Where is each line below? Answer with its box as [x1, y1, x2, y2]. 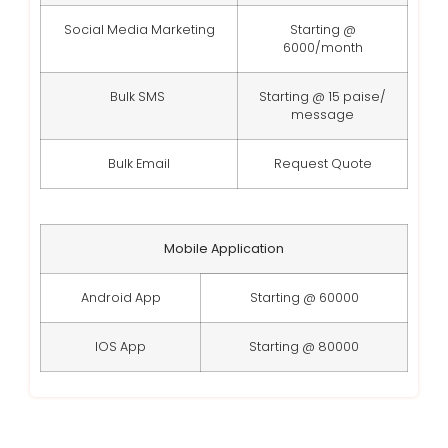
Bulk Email [108, 154, 170, 172]
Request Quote [273, 154, 372, 172]
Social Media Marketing [63, 20, 215, 38]
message [291, 105, 354, 123]
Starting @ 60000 [249, 288, 359, 306]
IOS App [95, 337, 146, 355]
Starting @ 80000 [249, 337, 359, 355]
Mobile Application [164, 239, 284, 257]
